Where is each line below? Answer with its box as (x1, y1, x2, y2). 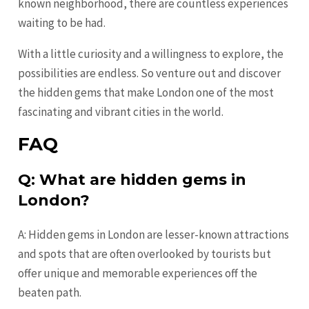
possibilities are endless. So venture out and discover (18, 66, 281, 81)
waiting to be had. (18, 15, 106, 31)
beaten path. (18, 285, 82, 301)
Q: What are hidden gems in (18, 170, 247, 190)
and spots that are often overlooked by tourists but (18, 246, 272, 262)
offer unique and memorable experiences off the (18, 266, 258, 281)
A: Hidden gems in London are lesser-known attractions (18, 227, 290, 243)
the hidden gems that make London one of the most (18, 85, 275, 101)
